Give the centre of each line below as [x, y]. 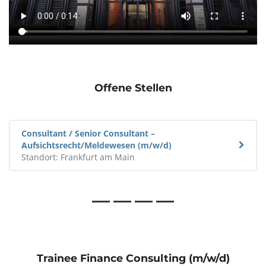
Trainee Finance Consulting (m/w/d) [133, 258]
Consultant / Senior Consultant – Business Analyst [124, 133]
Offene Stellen [133, 87]
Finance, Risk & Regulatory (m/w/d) [94, 145]
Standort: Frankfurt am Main [84, 157]
